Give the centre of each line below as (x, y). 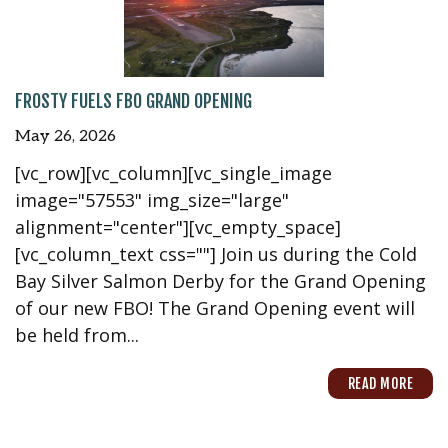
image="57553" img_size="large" (152, 199)
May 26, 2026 (65, 136)
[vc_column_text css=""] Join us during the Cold (216, 253)
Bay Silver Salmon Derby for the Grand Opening (220, 280)
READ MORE (380, 384)
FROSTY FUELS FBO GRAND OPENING (133, 100)
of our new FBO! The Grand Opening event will (215, 307)
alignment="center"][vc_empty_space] (178, 226)
